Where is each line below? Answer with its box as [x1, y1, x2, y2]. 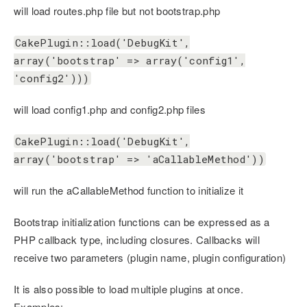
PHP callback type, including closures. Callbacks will [14, 232, 260, 247]
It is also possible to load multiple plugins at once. [14, 282, 243, 297]
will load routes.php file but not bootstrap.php [14, 3, 221, 19]
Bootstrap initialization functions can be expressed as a [14, 214, 270, 230]
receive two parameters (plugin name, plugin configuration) [14, 250, 286, 265]
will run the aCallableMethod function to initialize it [14, 183, 244, 198]
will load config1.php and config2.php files [14, 102, 206, 117]
